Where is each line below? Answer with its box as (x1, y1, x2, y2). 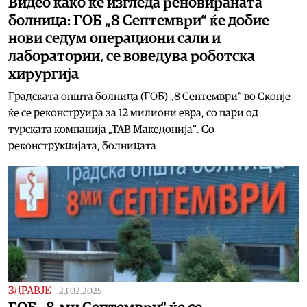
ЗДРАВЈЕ (8, 284, 51, 296)
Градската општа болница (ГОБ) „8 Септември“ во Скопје (8, 90, 291, 102)
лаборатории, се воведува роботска (8, 48, 255, 64)
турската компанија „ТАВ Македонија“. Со (8, 123, 214, 135)
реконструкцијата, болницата (8, 140, 156, 151)
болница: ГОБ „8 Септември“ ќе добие (8, 12, 269, 28)
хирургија (8, 66, 79, 82)
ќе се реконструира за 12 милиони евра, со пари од (8, 107, 258, 119)
